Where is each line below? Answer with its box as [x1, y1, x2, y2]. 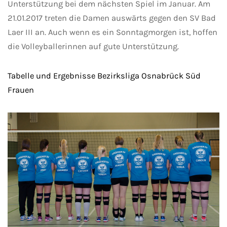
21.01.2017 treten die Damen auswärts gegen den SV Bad [8, 13, 216, 23]
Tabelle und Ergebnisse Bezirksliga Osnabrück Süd [8, 71, 201, 81]
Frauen [8, 85, 34, 95]
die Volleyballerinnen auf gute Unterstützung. [8, 42, 179, 52]
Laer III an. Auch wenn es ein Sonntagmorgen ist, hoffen [8, 27, 217, 37]
